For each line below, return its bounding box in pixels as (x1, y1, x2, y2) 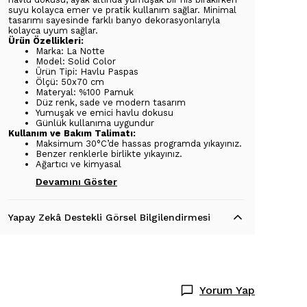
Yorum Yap (199, 284, 255, 297)
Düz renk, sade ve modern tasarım (36, 97, 186, 108)
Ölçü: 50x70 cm (36, 77, 104, 87)
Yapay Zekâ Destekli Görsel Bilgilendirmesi (8, 212, 210, 223)
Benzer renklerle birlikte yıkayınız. (36, 149, 182, 159)
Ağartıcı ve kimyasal (36, 159, 121, 169)
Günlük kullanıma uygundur (36, 118, 154, 128)
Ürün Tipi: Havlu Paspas (36, 66, 138, 77)
